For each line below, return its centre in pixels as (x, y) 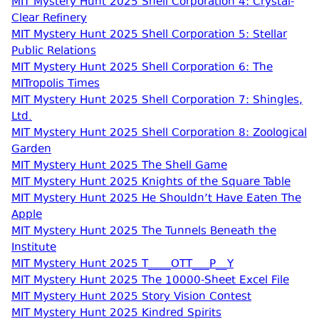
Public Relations (54, 52)
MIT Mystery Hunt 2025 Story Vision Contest (131, 297)
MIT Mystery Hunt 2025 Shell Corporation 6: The (142, 68)
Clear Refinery (49, 19)
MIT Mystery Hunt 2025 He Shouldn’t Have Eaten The (156, 199)
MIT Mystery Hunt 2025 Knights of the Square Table (151, 183)
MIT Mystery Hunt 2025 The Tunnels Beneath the (144, 232)
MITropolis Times (56, 84)
